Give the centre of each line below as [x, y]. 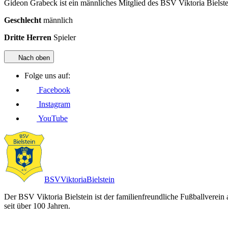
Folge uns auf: [47, 75]
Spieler [65, 37]
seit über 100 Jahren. [37, 206]
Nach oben [33, 58]
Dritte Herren [29, 37]
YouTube [52, 118]
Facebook [53, 90]
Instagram [53, 104]
